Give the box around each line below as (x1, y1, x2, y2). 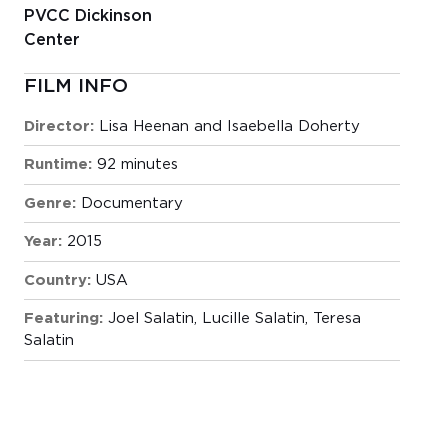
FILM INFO (23, 76, 128, 96)
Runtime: (23, 157, 92, 173)
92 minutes (96, 157, 178, 173)
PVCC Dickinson (23, 7, 152, 24)
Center (23, 31, 80, 48)
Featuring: (23, 311, 103, 327)
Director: (23, 118, 94, 134)
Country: (23, 272, 91, 288)
